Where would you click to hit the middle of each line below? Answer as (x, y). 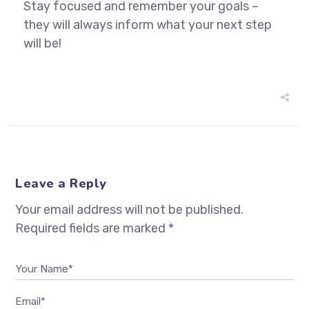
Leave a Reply (61, 183)
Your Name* (44, 269)
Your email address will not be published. (130, 209)
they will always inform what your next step (147, 24)
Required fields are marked (92, 228)
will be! (42, 43)
